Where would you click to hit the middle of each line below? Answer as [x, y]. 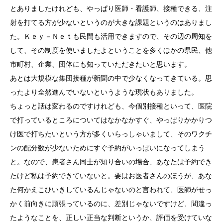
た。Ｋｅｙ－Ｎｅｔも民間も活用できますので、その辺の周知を [111, 36]
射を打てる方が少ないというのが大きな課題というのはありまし [111, 22]
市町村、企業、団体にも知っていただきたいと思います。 [101, 64]
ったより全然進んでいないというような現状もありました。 [104, 92]
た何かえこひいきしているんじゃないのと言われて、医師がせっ [111, 189]
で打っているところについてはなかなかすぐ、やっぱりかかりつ [111, 120]
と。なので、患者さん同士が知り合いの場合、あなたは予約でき [111, 162]
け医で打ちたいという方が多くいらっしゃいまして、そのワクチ [111, 134]
